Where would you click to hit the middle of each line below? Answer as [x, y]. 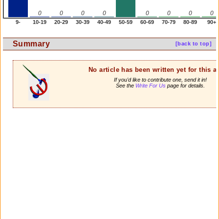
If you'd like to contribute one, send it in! [160, 80]
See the [125, 86]
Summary [32, 44]
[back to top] [193, 44]
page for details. [185, 86]
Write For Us [150, 86]
